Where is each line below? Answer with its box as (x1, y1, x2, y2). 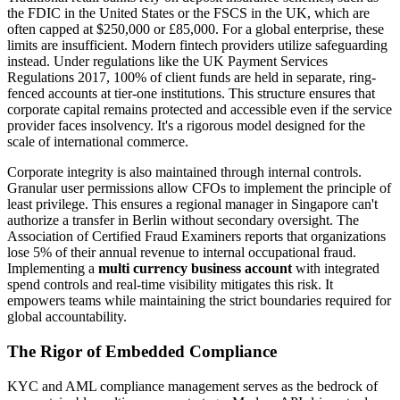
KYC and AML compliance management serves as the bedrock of (7, 378, 378, 394)
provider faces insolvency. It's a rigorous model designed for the (7, 118, 365, 134)
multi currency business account (98, 261, 292, 277)
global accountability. (7, 309, 127, 325)
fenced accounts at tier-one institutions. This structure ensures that (7, 86, 375, 102)
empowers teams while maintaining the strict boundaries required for (7, 293, 391, 309)
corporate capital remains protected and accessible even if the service (7, 102, 392, 118)
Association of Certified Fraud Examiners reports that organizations (7, 229, 386, 245)
